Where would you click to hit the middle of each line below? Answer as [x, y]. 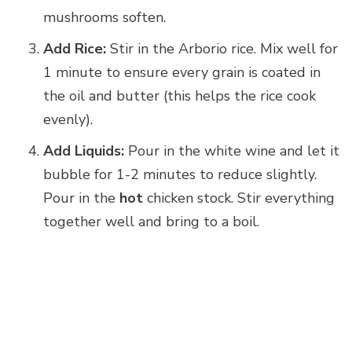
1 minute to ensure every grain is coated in [182, 72]
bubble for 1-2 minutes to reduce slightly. [180, 174]
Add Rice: [75, 48]
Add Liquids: [84, 150]
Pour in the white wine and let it [232, 150]
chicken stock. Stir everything [239, 198]
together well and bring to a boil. [151, 221]
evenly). [68, 119]
